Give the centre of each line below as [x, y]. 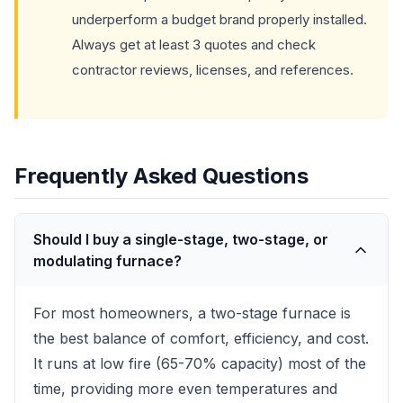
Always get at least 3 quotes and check [194, 45]
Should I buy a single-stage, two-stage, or [181, 239]
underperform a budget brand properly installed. [219, 19]
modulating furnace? [107, 261]
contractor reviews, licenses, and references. [213, 70]
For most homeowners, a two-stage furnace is [192, 313]
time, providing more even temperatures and [185, 389]
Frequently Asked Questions [161, 176]
